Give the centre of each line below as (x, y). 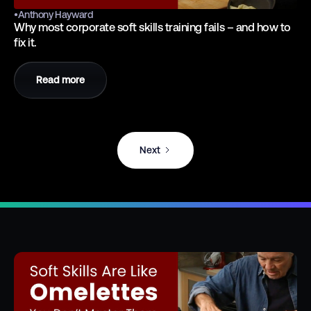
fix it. (25, 42)
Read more (60, 79)
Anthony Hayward (56, 14)
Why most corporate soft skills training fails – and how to (152, 27)
